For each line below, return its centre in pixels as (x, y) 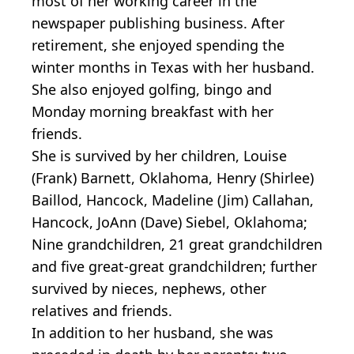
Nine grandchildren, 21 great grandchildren (177, 245)
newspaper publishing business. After (158, 23)
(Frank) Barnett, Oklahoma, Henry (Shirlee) (173, 178)
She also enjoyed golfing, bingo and (152, 90)
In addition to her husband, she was (153, 333)
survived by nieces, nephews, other (149, 289)
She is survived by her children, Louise (159, 156)
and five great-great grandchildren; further (174, 267)
